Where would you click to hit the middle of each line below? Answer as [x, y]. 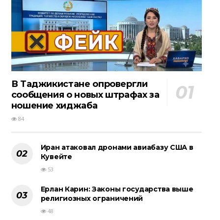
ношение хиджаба [54, 106]
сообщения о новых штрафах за [85, 95]
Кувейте [56, 157]
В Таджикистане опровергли [79, 84]
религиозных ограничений [92, 199]
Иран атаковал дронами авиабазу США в [117, 148]
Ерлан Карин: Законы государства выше [117, 189]
